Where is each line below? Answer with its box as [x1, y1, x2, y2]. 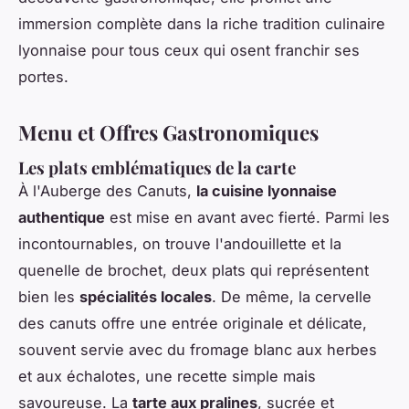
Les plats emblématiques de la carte [18, 156, 296, 180]
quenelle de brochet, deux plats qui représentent [18, 261, 369, 280]
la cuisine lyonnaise [196, 182, 337, 201]
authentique [18, 208, 105, 227]
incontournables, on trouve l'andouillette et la [18, 235, 341, 254]
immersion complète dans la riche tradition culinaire [18, 15, 385, 34]
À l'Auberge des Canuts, [18, 182, 196, 201]
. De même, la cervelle [212, 288, 372, 307]
